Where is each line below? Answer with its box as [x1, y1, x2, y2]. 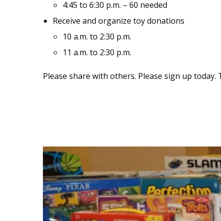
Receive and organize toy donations [53, 15, 184, 26]
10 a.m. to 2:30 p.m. [63, 31, 131, 42]
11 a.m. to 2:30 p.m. [63, 46, 131, 58]
